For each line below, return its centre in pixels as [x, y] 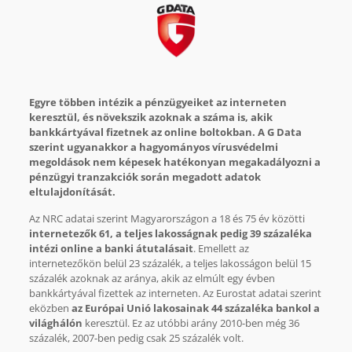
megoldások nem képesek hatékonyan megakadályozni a [174, 162]
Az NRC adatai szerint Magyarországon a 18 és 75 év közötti [167, 219]
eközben [50, 308]
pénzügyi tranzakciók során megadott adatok [145, 177]
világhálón [55, 323]
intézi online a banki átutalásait [111, 249]
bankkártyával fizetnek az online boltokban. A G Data [165, 132]
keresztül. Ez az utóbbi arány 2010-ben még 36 [191, 323]
